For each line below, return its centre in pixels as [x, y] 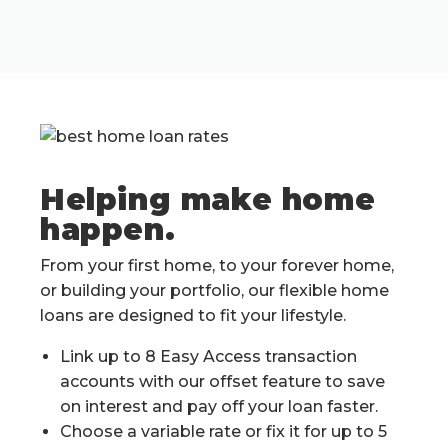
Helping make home [208, 200]
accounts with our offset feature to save [222, 382]
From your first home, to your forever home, [217, 266]
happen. [108, 230]
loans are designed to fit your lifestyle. [193, 316]
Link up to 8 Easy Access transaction [208, 357]
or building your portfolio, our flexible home [214, 291]
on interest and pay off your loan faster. [219, 407]
